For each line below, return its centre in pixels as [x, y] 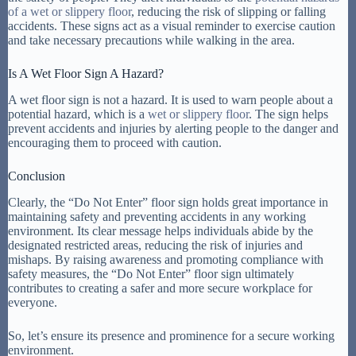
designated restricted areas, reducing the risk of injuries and [155, 245]
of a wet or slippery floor [70, 12]
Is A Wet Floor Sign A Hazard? [86, 74]
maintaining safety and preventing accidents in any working [157, 216]
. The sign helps [288, 114]
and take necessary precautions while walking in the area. [151, 41]
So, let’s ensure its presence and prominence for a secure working [171, 335]
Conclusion [37, 176]
